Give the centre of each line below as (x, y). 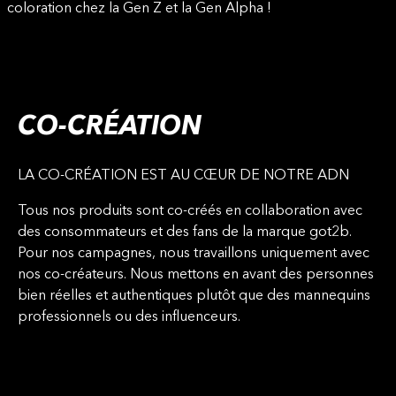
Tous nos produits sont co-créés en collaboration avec (190, 212)
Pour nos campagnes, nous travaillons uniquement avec (194, 254)
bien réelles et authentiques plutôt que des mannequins (194, 297)
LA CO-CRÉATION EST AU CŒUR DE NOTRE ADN (183, 176)
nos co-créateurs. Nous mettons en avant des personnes (196, 275)
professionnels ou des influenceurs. (129, 318)
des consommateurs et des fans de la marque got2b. (185, 233)
